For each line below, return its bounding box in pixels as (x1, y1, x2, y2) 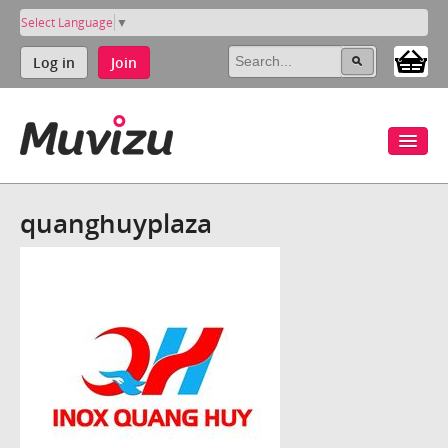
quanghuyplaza (20, 204, 212, 241)
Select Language (21, 13, 113, 31)
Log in (33, 52, 75, 72)
